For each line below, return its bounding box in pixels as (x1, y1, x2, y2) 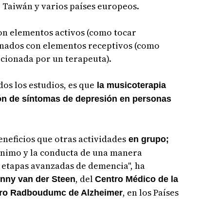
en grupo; (126, 134, 169, 144)
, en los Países (122, 186, 179, 199)
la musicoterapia (94, 80, 166, 90)
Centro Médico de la (94, 174, 178, 184)
